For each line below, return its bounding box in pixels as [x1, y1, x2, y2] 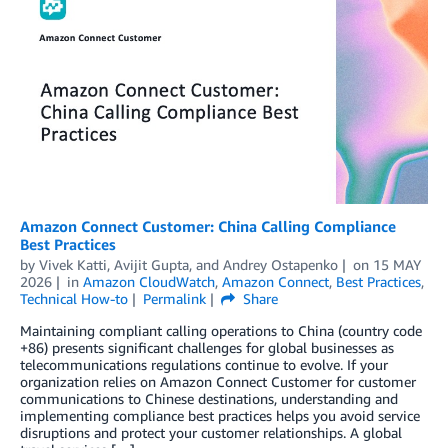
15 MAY [372, 255, 421, 273]
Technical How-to [20, 289, 128, 307]
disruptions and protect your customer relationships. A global [20, 423, 402, 441]
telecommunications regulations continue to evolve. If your [20, 355, 388, 373]
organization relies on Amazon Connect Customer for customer [20, 372, 416, 390]
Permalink [142, 289, 206, 307]
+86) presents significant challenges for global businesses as [20, 338, 394, 356]
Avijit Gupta [114, 255, 189, 273]
